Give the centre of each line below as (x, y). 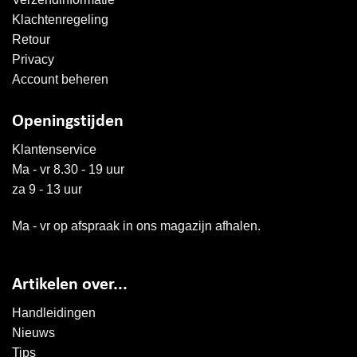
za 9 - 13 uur (47, 190)
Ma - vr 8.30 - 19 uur (68, 170)
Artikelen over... (70, 284)
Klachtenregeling (60, 20)
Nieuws (33, 332)
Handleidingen (54, 312)
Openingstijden (68, 122)
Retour (31, 40)
